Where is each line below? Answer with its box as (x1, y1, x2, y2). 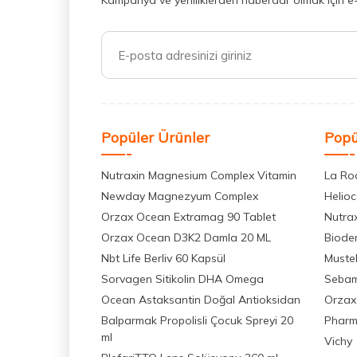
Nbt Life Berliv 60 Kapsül (101, 251, 226, 266)
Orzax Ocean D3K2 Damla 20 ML (101, 230, 271, 245)
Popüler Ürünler (101, 128, 210, 147)
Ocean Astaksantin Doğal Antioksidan (101, 292, 300, 308)
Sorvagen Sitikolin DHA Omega (101, 272, 264, 287)
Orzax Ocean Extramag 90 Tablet (101, 210, 276, 225)
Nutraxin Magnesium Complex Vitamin (101, 168, 296, 183)
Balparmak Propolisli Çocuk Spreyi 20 (101, 313, 293, 328)
